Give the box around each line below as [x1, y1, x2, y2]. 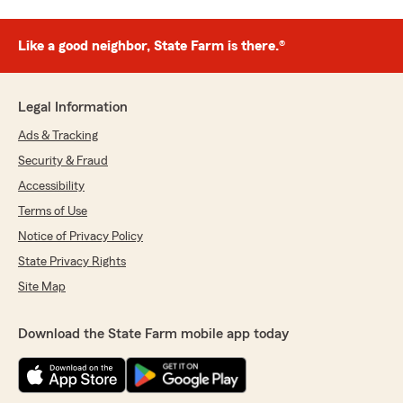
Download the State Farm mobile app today [18, 327, 289, 342]
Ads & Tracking [18, 130, 98, 143]
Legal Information [18, 100, 128, 115]
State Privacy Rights [18, 255, 126, 269]
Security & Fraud [18, 155, 108, 168]
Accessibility [18, 180, 85, 193]
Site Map [18, 281, 66, 294]
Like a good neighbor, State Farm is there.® [18, 39, 285, 54]
